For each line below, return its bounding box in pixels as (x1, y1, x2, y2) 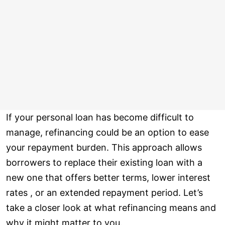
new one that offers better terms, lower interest (6, 172, 210, 183)
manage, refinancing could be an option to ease (6, 127, 209, 138)
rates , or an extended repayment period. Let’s (6, 187, 203, 198)
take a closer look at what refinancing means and (6, 202, 216, 213)
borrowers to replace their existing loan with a (6, 157, 202, 168)
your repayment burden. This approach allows (6, 142, 202, 153)
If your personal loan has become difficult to (6, 112, 194, 123)
